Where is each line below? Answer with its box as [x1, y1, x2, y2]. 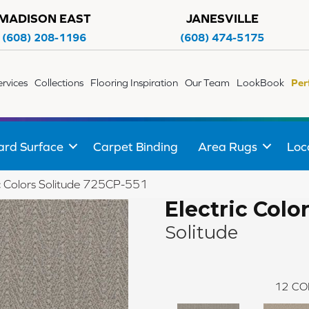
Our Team [185, 77, 230, 89]
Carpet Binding [93, 139, 178, 154]
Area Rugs [198, 139, 257, 154]
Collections [34, 77, 84, 89]
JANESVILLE [186, 11, 259, 26]
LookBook [237, 77, 285, 89]
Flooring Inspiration [90, 77, 179, 89]
